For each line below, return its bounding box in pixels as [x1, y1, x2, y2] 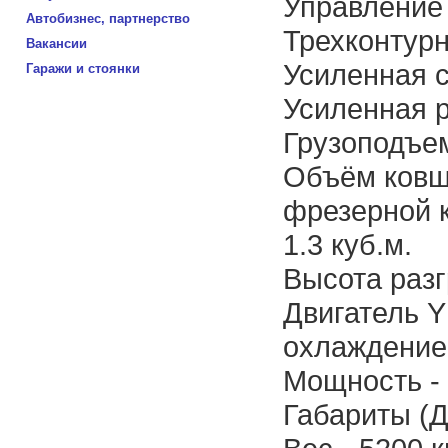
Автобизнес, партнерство [26, 11, 190, 26]
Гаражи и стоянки [26, 61, 140, 76]
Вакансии [26, 36, 87, 51]
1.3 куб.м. [283, 228, 412, 261]
